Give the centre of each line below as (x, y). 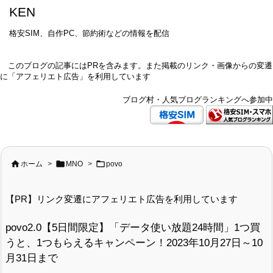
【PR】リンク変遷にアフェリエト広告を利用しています (122, 199)
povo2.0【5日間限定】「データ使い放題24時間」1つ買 (133, 227)
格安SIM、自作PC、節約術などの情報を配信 (89, 33)
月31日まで (32, 257)
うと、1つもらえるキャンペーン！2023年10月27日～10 (134, 242)
